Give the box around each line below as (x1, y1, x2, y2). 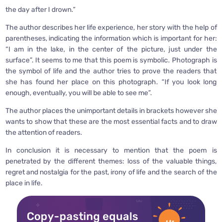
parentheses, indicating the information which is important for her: (5, 34, 217, 43)
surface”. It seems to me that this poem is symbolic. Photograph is (5, 55, 217, 64)
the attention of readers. (5, 128, 82, 137)
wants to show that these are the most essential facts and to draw (5, 117, 217, 126)
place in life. (5, 178, 43, 187)
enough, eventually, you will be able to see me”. (5, 88, 152, 97)
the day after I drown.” (5, 5, 75, 14)
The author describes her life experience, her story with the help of (5, 23, 217, 32)
